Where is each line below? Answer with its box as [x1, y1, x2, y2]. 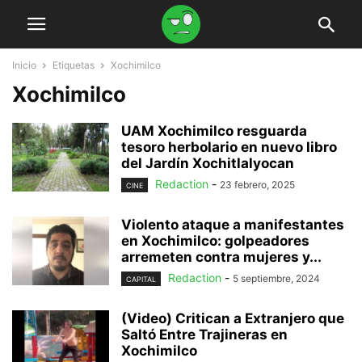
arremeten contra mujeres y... [121, 249, 322, 266]
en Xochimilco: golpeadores [121, 233, 309, 250]
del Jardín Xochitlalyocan [121, 155, 294, 171]
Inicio [12, 59, 36, 71]
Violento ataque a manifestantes [121, 217, 344, 234]
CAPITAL [126, 275, 156, 284]
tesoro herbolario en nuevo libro [121, 139, 337, 155]
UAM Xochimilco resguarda [121, 123, 307, 139]
